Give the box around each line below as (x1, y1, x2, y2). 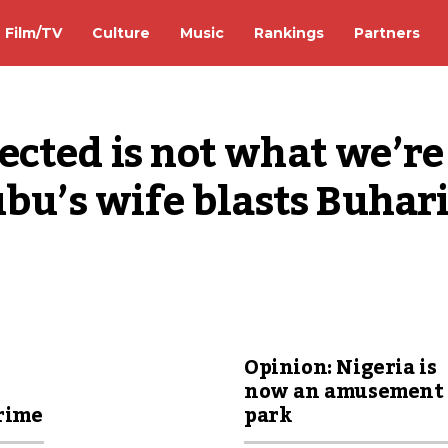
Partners (354, 23, 420, 42)
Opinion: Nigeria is (244, 348, 437, 388)
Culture (92, 23, 150, 42)
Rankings (254, 23, 324, 42)
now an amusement (244, 372, 444, 412)
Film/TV (5, 23, 62, 42)
